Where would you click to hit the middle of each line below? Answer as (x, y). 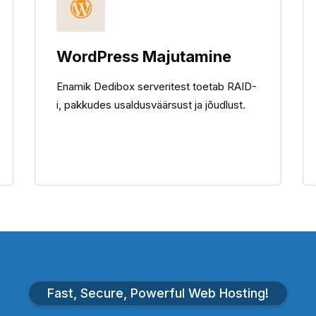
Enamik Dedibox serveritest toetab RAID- (157, 86)
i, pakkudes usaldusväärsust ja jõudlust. (151, 105)
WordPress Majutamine (144, 56)
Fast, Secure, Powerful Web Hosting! (158, 293)
